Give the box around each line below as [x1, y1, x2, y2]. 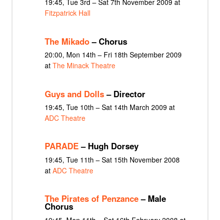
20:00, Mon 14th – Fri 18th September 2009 [44, 50, 182, 60]
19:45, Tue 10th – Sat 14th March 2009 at [44, 102, 175, 112]
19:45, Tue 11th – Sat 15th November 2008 [44, 154, 180, 165]
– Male [138, 192, 166, 205]
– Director [104, 87, 145, 100]
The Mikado [44, 35, 89, 47]
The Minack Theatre [52, 60, 115, 71]
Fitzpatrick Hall [44, 8, 90, 18]
